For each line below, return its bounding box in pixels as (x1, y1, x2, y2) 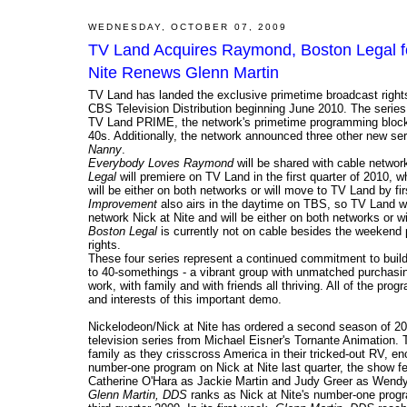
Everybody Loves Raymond (88, 156, 233, 171)
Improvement (88, 197, 157, 212)
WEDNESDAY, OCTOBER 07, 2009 (88, 21, 287, 32)
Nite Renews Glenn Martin (88, 64, 279, 83)
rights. (88, 238, 121, 253)
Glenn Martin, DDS (88, 388, 187, 402)
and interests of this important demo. (88, 293, 282, 307)
